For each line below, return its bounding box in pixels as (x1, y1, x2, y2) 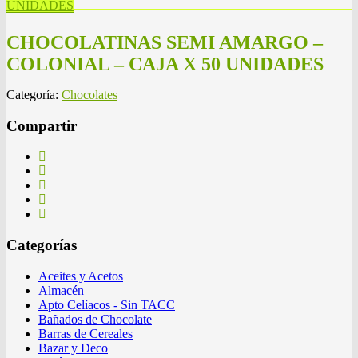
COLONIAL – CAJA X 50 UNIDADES (6, 53, 324, 74)
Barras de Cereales (38, 326, 133, 340)
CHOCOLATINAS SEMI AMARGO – (6, 31, 323, 53)
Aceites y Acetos (38, 268, 123, 283)
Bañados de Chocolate (38, 312, 152, 326)
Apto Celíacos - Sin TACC (38, 297, 175, 312)
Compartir (6, 117, 77, 134)
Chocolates (62, 87, 117, 101)
